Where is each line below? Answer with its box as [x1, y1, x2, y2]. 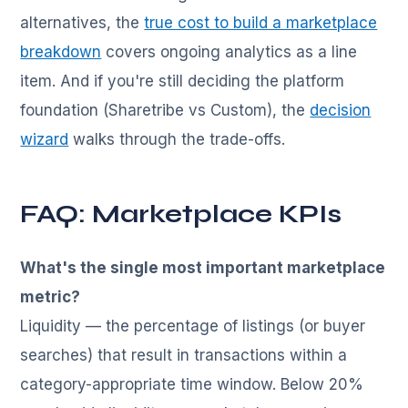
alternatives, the [20, 14, 145, 33]
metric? [20, 288, 81, 307]
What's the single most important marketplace [20, 259, 386, 278]
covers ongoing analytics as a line [101, 43, 358, 62]
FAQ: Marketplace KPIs [20, 199, 342, 230]
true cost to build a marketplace [144, 14, 378, 33]
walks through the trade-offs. [68, 130, 286, 149]
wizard [20, 130, 69, 149]
